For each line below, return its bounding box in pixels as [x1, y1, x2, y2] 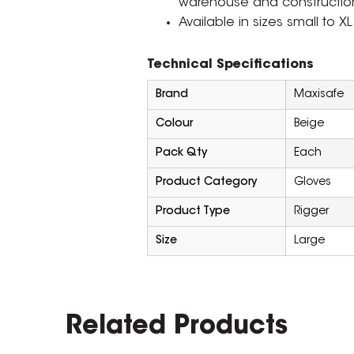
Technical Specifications [146, 58, 314, 71]
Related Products [66, 314, 288, 340]
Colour [155, 119, 193, 130]
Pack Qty [155, 148, 207, 159]
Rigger [293, 206, 329, 217]
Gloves [293, 177, 331, 188]
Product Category [155, 177, 257, 188]
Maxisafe [293, 89, 344, 100]
